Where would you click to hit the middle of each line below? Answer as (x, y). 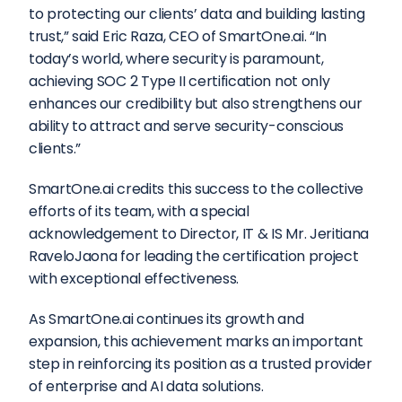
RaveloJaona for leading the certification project (194, 256)
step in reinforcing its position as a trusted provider (201, 364)
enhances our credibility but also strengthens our (196, 104)
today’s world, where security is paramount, (176, 59)
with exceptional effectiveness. (137, 279)
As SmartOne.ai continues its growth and (166, 319)
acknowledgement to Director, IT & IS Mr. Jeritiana (199, 234)
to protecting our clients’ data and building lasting (197, 14)
